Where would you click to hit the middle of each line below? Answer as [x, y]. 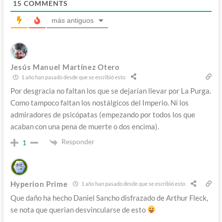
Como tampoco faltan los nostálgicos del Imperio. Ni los [99, 103]
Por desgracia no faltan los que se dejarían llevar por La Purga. [111, 91]
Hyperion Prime [39, 184]
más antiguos [72, 21]
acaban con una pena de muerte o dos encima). [84, 127]
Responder [78, 142]
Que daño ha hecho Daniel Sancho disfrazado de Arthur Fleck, [109, 197]
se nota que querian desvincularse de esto [79, 209]
